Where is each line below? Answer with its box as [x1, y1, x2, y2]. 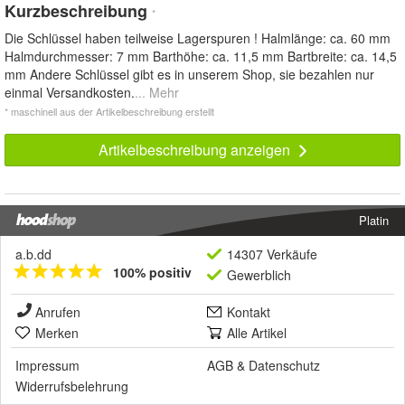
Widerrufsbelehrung [15, 377, 128, 396]
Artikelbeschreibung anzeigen [98, 139, 294, 161]
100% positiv [113, 263, 192, 282]
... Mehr [135, 83, 179, 102]
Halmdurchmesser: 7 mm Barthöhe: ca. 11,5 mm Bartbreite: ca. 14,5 [5, 47, 397, 66]
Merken [35, 324, 79, 343]
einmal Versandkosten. [5, 83, 135, 102]
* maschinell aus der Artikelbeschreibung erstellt [5, 104, 214, 119]
